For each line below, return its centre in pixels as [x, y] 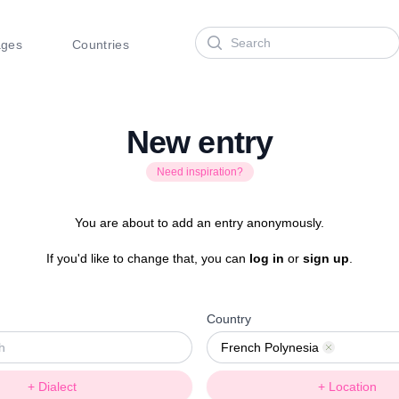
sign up [326, 258]
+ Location [347, 387]
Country [229, 319]
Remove [351, 349]
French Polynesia [270, 347]
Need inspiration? [199, 172]
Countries [101, 45]
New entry [199, 142]
